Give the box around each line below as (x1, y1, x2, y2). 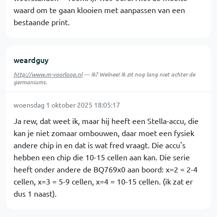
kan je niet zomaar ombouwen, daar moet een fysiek (14, 128, 194, 138)
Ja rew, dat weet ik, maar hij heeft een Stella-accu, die (14, 116, 199, 125)
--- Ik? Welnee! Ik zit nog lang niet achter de (82, 70, 195, 78)
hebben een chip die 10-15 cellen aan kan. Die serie (14, 152, 190, 162)
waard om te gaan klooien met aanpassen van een (14, 5, 185, 15)
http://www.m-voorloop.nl (14, 70, 82, 78)
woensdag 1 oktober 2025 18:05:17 (14, 100, 120, 109)
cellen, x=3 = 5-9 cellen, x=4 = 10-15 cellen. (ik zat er (14, 176, 193, 186)
